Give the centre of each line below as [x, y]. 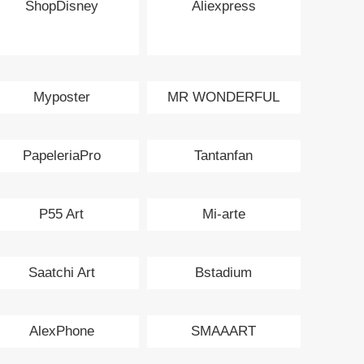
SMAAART [224, 331]
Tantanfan [224, 155]
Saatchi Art [61, 272]
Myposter [61, 97]
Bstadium [224, 272]
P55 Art [62, 214]
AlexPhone [61, 331]
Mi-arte [223, 214]
